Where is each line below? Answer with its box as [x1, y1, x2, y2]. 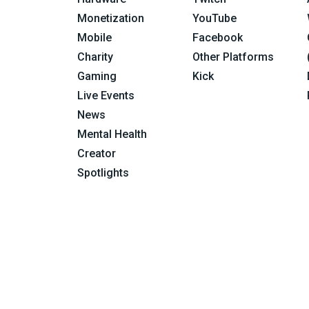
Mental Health [77, 127, 148, 141]
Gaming [77, 69, 117, 83]
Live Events [77, 88, 135, 102]
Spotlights [77, 166, 130, 179]
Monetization [77, 11, 145, 25]
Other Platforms [192, 50, 274, 63]
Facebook [192, 30, 243, 44]
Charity [77, 50, 114, 63]
